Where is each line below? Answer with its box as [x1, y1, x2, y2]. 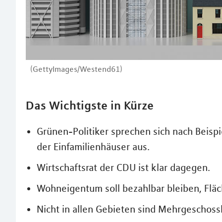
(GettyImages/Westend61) [30, 63, 122, 74]
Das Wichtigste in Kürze [26, 98, 154, 112]
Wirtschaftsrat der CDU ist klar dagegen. [37, 161, 210, 173]
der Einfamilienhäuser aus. [37, 140, 150, 153]
